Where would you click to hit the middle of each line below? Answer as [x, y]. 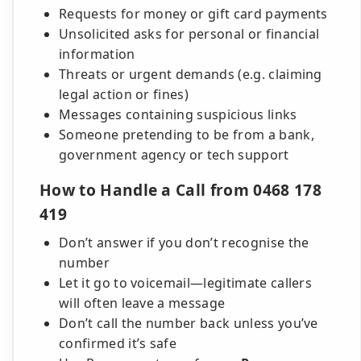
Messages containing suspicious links [178, 114]
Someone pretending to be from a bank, [187, 135]
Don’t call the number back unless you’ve [189, 323]
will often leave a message [142, 303]
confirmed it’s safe [118, 343]
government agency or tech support [174, 155]
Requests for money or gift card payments [193, 14]
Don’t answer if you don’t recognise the [184, 243]
